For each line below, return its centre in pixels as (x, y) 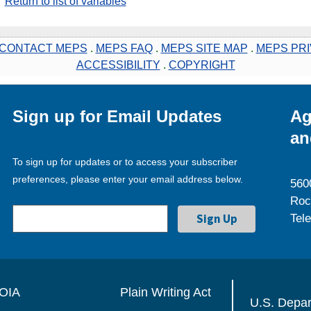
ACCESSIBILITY (118, 65)
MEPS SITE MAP (204, 48)
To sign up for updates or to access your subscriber (125, 161)
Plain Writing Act (165, 292)
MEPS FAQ (124, 48)
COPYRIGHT (202, 65)
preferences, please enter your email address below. (128, 179)
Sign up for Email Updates (117, 116)
